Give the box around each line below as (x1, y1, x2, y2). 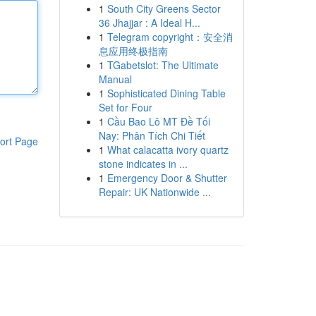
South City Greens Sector (107, 1, 221, 16)
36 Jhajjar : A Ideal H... (98, 16, 200, 30)
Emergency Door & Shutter (107, 171, 227, 185)
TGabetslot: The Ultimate (107, 58, 219, 72)
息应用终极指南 (98, 44, 168, 58)
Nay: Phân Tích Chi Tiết (98, 128, 205, 142)
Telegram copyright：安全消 (107, 30, 233, 44)
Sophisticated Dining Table (107, 86, 226, 100)
